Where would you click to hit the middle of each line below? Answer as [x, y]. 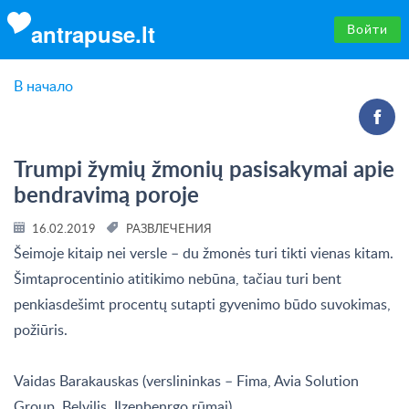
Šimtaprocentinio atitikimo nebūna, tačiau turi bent [178, 278]
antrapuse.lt [93, 34]
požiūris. [41, 329]
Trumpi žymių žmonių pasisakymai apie [204, 168]
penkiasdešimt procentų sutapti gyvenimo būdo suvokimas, [202, 304]
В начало [43, 86]
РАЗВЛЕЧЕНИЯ [168, 228]
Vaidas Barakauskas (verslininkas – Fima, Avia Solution [186, 380]
